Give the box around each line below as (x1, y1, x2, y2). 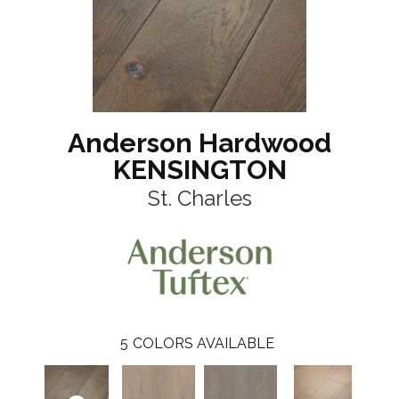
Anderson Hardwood (68, 127, 331, 159)
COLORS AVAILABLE (133, 334, 274, 352)
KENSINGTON (112, 154, 287, 186)
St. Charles (147, 185, 252, 212)
